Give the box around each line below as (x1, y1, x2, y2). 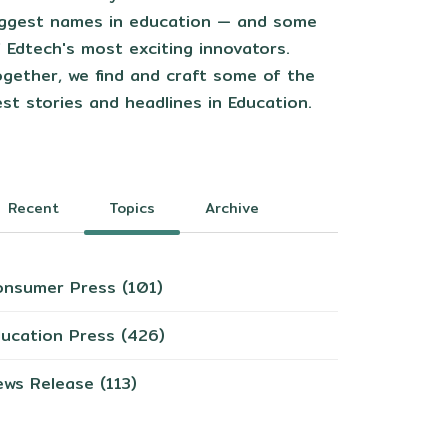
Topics (108, 196, 155, 219)
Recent (7, 196, 59, 219)
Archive (204, 196, 259, 219)
